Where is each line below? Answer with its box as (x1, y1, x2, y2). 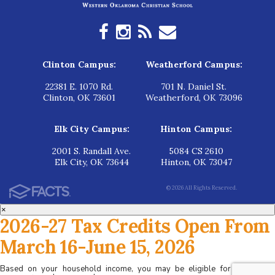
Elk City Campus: (53, 123, 130, 134)
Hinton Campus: (160, 123, 232, 134)
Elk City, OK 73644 (54, 156, 129, 168)
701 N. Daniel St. (161, 80, 227, 92)
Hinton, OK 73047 (160, 156, 232, 168)
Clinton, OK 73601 (42, 91, 115, 103)
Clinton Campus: (42, 58, 116, 70)
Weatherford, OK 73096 (145, 91, 242, 103)
